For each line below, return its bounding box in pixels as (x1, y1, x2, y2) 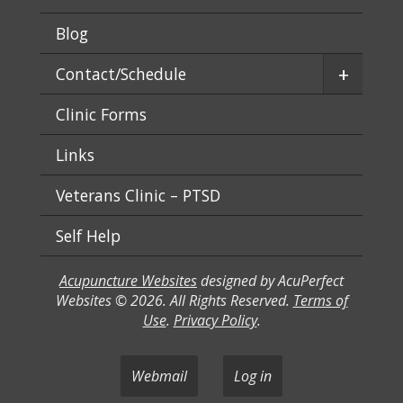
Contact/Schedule (56, 63, 187, 85)
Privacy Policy (173, 310, 257, 331)
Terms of (292, 291, 348, 311)
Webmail (131, 366, 187, 387)
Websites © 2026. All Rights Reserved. (55, 291, 293, 311)
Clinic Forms (56, 103, 148, 126)
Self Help (56, 225, 121, 247)
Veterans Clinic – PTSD (56, 184, 221, 207)
